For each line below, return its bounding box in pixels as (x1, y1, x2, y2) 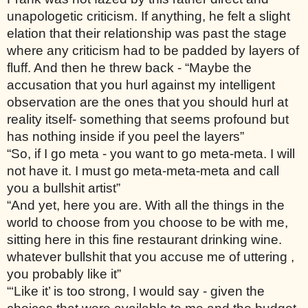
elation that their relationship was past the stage (7, 25, 287, 41)
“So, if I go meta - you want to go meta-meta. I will (7, 146, 295, 161)
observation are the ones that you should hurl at (7, 94, 288, 109)
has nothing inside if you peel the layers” (7, 129, 244, 144)
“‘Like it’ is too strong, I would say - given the (7, 283, 265, 298)
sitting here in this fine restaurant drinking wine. (7, 232, 282, 247)
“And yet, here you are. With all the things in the (7, 197, 285, 212)
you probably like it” (7, 266, 121, 281)
